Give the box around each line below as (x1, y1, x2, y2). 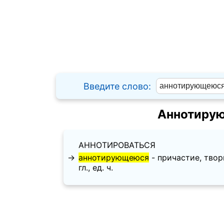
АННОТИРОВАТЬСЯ (78, 140, 155, 150)
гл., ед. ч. (78, 162, 113, 173)
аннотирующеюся (78, 152, 149, 163)
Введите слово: (83, 81, 151, 91)
